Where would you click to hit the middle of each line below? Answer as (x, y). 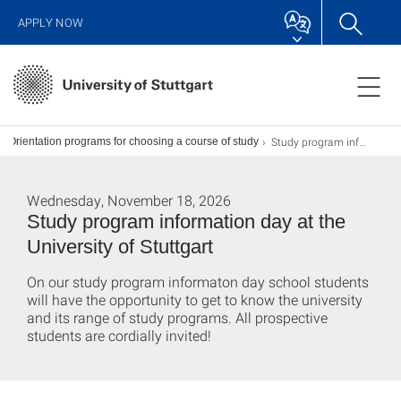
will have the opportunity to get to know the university (195, 299)
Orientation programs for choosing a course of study (133, 141)
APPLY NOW (51, 22)
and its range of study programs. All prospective (177, 317)
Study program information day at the (186, 222)
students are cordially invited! (119, 335)
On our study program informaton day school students (198, 282)
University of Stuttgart (120, 247)
